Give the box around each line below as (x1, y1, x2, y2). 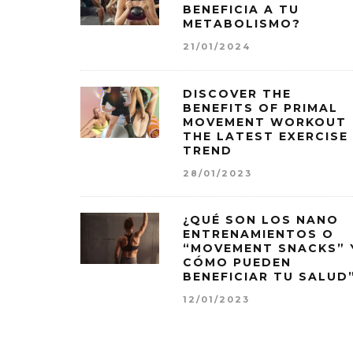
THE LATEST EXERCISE (183, 128, 348, 143)
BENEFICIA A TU (183, 2, 299, 17)
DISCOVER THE (183, 86, 292, 101)
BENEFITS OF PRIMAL (183, 100, 338, 115)
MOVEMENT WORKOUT (183, 114, 347, 129)
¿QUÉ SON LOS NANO (183, 213, 339, 228)
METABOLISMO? (183, 17, 301, 32)
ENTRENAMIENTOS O (183, 227, 334, 242)
